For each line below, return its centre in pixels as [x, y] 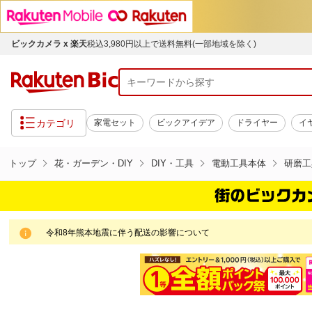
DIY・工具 [172, 164]
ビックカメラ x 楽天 [49, 44]
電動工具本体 [239, 164]
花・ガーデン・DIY [94, 164]
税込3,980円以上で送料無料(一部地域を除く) [172, 44]
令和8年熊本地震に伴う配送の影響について [128, 233]
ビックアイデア [186, 123]
